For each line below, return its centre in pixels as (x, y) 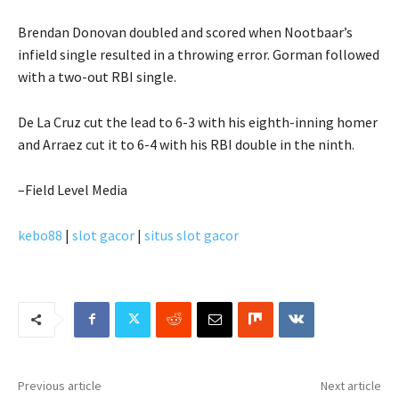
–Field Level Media (73, 189)
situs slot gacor (191, 235)
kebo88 (40, 235)
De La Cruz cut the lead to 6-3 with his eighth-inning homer (198, 122)
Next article (350, 385)
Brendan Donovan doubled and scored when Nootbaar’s (185, 32)
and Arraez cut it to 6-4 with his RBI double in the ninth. (186, 144)
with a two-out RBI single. (97, 76)
